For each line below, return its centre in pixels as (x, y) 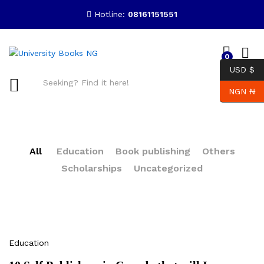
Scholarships (92, 168)
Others (218, 151)
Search (240, 107)
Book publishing (153, 151)
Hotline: (111, 14)
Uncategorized (168, 168)
